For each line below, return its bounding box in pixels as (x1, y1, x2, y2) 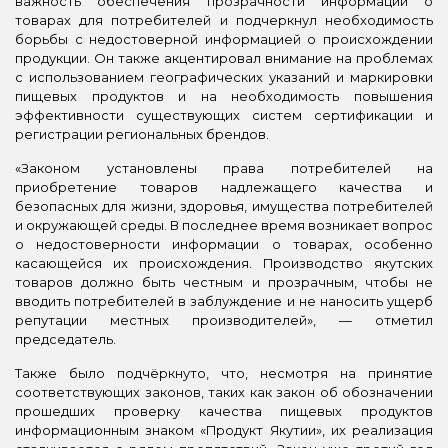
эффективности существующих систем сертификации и (15, 106, 433, 123)
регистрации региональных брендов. (15, 125, 269, 142)
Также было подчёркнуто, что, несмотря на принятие (15, 364, 433, 381)
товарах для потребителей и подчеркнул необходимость (15, 11, 433, 28)
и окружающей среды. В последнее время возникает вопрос (15, 216, 433, 233)
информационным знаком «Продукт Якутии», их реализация (15, 421, 433, 438)
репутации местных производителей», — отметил (15, 311, 433, 328)
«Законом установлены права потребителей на (15, 159, 433, 176)
